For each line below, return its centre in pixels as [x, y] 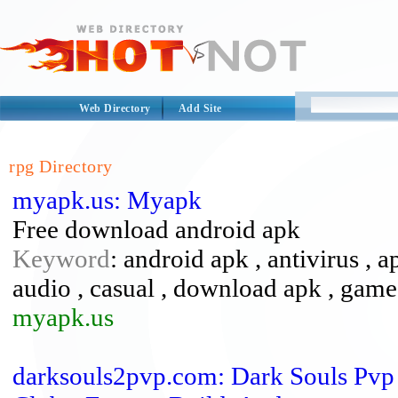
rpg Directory [61, 166]
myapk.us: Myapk [107, 200]
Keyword [61, 259]
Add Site [200, 108]
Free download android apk [156, 229]
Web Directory [115, 108]
